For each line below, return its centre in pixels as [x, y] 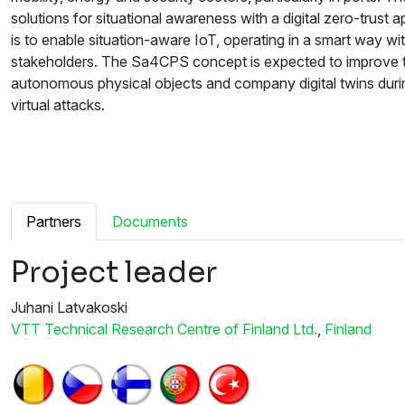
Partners [54, 222]
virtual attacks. [58, 105]
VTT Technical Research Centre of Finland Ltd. [164, 330]
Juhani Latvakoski [69, 308]
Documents [150, 222]
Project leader [114, 273]
